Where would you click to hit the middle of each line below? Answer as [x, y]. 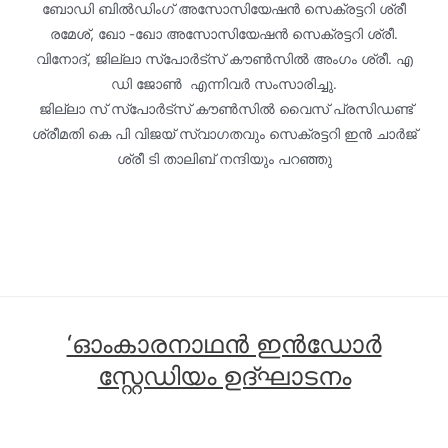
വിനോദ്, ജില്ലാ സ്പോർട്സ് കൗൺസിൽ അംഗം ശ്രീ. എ [224, 59]
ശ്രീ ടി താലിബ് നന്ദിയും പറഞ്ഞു [224, 159]
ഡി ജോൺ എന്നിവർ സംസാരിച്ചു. [224, 84]
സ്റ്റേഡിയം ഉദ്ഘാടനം [224, 376]
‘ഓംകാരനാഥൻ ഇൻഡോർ [224, 344]
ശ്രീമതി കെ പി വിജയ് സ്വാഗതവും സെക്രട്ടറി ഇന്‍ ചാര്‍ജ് [224, 134]
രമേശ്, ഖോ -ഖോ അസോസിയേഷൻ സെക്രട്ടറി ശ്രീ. [224, 34]
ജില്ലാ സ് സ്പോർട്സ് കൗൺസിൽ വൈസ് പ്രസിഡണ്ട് [224, 109]
